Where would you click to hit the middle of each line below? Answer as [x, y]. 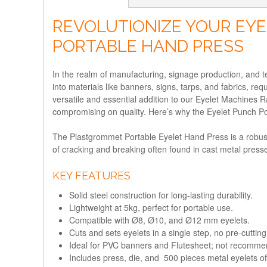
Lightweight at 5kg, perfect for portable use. [151, 207]
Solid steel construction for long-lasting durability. [161, 195]
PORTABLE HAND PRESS [148, 46]
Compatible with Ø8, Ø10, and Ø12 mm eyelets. [159, 220]
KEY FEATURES [91, 175]
